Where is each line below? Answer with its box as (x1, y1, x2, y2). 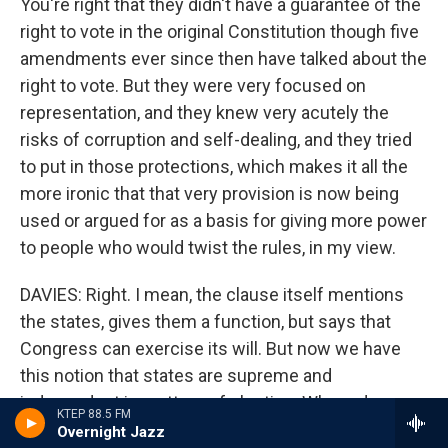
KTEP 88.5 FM (57, 407, 131, 421)
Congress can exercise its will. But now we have (20, 338, 401, 359)
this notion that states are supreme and (20, 365, 332, 386)
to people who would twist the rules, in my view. (20, 237, 396, 258)
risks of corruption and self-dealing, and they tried (20, 129, 412, 150)
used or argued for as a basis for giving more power (20, 210, 427, 231)
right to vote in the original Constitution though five (20, 21, 419, 42)
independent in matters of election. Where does (20, 392, 398, 413)
